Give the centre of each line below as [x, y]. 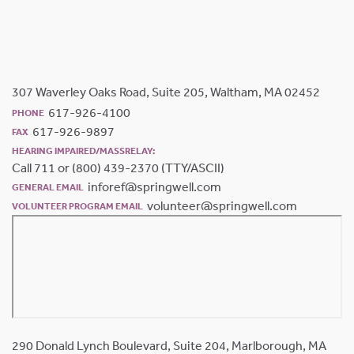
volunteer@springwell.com [222, 205]
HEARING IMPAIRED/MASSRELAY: [83, 151]
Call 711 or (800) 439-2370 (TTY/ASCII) [118, 168]
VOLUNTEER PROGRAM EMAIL [77, 206]
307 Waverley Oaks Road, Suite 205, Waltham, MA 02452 [166, 92]
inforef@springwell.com [154, 186]
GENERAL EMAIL [48, 187]
